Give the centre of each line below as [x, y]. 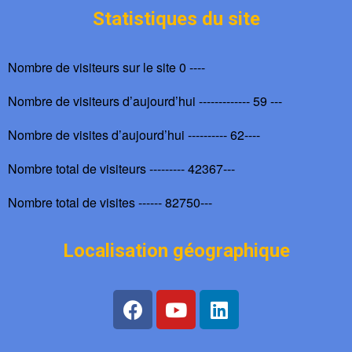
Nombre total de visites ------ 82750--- [110, 202]
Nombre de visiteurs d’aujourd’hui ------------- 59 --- [145, 101]
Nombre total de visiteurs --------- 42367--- [121, 169]
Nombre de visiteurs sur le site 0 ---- [106, 67]
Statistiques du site [176, 19]
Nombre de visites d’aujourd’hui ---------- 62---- [134, 135]
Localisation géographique [176, 251]
